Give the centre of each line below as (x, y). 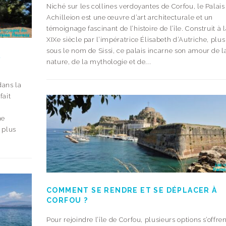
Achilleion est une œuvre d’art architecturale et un (130, 17)
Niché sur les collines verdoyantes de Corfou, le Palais (136, 6)
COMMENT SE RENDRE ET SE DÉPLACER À (132, 190)
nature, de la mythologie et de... (99, 62)
